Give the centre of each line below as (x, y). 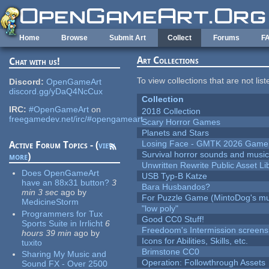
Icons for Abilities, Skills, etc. (195, 241)
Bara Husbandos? (176, 187)
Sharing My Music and (64, 254)
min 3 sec (40, 192)
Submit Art (128, 38)
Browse (74, 38)
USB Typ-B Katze (175, 176)
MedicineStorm (50, 202)
